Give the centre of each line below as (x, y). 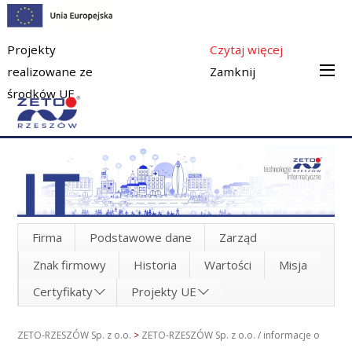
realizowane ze (50, 71)
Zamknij (232, 71)
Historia (155, 264)
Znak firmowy (69, 264)
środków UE (41, 93)
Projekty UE (163, 292)
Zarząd (238, 237)
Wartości (227, 264)
